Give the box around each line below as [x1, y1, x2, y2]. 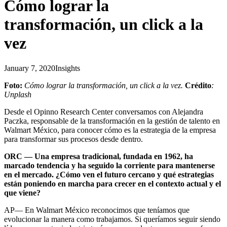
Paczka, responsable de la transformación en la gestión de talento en [4, 116, 220, 125]
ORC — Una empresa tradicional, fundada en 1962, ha [4, 152, 193, 161]
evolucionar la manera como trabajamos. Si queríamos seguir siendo [4, 214, 220, 223]
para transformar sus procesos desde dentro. [4, 134, 143, 143]
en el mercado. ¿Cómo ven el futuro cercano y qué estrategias [4, 170, 214, 179]
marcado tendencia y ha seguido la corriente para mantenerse [4, 161, 215, 170]
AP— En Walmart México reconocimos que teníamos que [4, 205, 190, 214]
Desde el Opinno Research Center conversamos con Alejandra [4, 107, 203, 116]
